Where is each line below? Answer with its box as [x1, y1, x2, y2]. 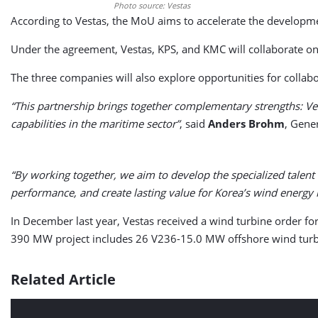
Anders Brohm [208, 116, 285, 131]
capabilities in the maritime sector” [11, 116, 180, 131]
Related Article [11, 270, 116, 289]
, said [180, 116, 208, 131]
